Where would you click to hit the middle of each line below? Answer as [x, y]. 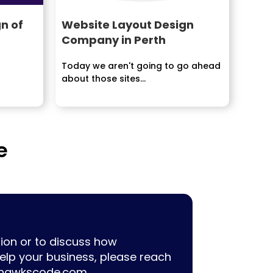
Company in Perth [114, 40]
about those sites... [104, 79]
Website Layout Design [128, 25]
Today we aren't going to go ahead [141, 66]
